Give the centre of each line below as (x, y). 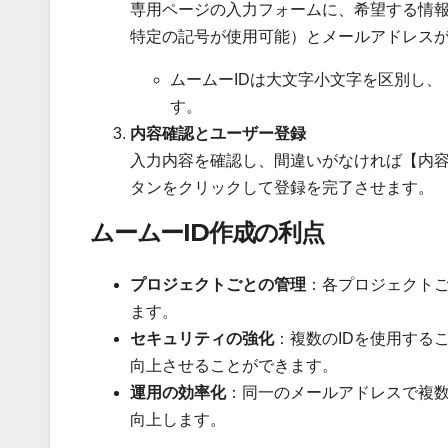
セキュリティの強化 (202, 338)
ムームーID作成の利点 (207, 233)
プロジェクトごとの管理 (218, 284)
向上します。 (178, 419)
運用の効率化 (178, 392)
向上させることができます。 (234, 365)
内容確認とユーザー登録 (218, 134)
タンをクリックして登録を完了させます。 (282, 188)
